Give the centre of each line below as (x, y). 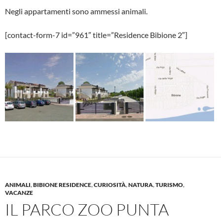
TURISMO (169, 184)
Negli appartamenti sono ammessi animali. (76, 11)
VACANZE (19, 192)
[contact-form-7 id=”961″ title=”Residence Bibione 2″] (96, 35)
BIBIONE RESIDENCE (62, 184)
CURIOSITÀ (110, 184)
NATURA (141, 184)
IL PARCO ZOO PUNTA (87, 209)
